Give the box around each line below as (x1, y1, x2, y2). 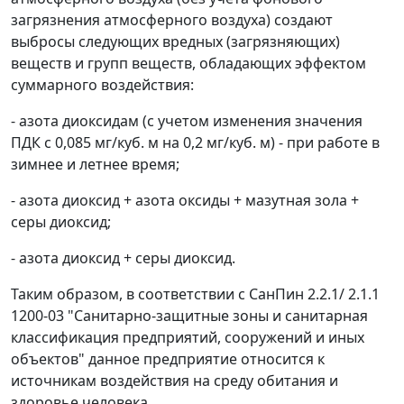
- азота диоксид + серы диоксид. (11, 248, 235, 269)
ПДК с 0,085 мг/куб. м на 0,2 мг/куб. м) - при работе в (11, 133, 380, 153)
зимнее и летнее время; (11, 154, 179, 175)
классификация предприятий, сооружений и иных (11, 327, 364, 348)
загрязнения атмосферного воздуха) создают (11, 10, 333, 31)
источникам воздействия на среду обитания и (11, 371, 338, 391)
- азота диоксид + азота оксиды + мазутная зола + (11, 190, 359, 211)
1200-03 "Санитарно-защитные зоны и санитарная (11, 306, 368, 326)
